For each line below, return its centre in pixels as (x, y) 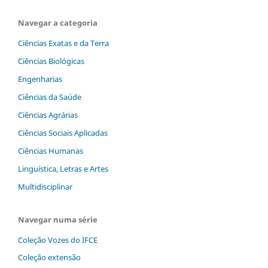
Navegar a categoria (58, 22)
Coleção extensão (49, 258)
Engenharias (40, 79)
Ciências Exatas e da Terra (63, 43)
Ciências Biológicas (51, 61)
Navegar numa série (58, 219)
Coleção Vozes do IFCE (58, 240)
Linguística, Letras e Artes (63, 168)
